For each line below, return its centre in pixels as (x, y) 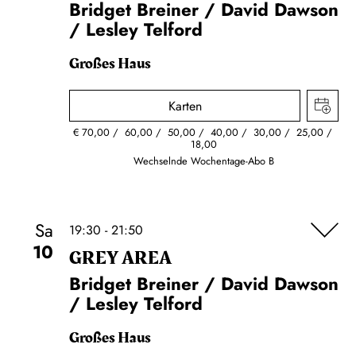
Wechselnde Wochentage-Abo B (204, 161)
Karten (185, 106)
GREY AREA (120, 258)
